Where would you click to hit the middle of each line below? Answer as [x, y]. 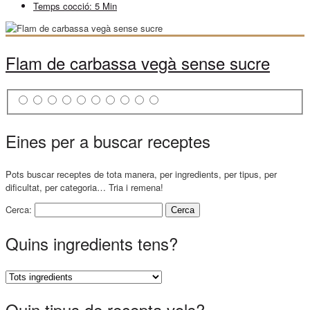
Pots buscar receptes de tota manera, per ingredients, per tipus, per [141, 174]
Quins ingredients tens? [92, 243]
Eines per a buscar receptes [108, 140]
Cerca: [19, 209]
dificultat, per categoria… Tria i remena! [84, 187]
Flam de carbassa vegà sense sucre [138, 62]
